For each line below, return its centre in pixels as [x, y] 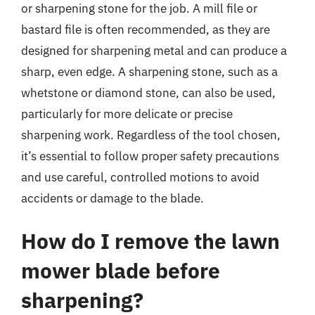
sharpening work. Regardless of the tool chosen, [151, 135]
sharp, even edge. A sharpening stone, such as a [149, 71]
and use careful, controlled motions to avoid [140, 177]
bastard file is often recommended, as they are [146, 29]
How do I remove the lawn [150, 241]
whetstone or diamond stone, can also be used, [148, 92]
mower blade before [121, 270]
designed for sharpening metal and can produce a [154, 50]
